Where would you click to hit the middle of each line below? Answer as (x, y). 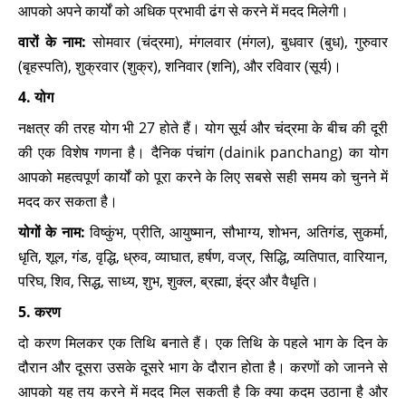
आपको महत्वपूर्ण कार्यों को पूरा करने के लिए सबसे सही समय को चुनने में (203, 177)
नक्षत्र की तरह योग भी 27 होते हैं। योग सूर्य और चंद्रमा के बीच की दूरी (203, 128)
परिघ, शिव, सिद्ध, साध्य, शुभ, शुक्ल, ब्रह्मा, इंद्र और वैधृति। (169, 281)
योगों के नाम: (52, 232)
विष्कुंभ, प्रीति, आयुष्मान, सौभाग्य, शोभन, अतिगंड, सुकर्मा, (237, 232)
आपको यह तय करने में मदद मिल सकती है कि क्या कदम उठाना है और (203, 391)
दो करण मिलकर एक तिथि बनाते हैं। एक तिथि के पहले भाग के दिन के (203, 343)
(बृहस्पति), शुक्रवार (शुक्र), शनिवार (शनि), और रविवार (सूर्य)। (180, 66)
